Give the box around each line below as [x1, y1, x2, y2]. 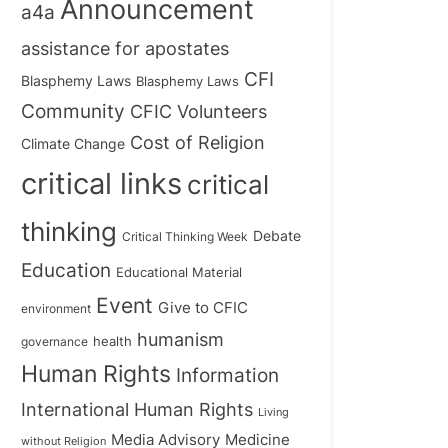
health [93, 334, 132, 350]
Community [21, 100, 125, 124]
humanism [137, 328, 224, 351]
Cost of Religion [130, 132, 265, 154]
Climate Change [21, 136, 125, 153]
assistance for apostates [21, 38, 229, 60]
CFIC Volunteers [130, 101, 267, 123]
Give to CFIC [158, 298, 248, 318]
